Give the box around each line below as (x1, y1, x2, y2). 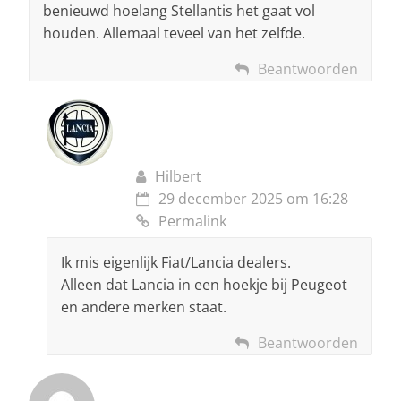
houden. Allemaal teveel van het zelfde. (43, 23, 305, 44)
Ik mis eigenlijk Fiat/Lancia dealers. (61, 252, 291, 273)
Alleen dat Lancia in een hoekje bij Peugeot (61, 275, 347, 295)
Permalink (158, 211, 226, 232)
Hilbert (155, 166, 201, 187)
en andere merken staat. (61, 297, 226, 318)
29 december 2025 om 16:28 (158, 189, 348, 209)
